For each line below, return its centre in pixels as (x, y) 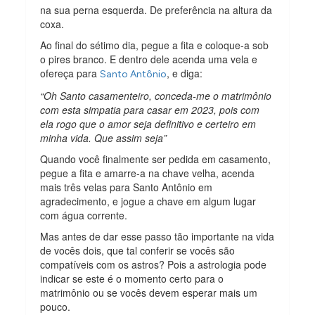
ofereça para (70, 73)
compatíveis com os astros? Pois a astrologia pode (154, 264)
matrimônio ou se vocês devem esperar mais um (149, 292)
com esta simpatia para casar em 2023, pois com (150, 109)
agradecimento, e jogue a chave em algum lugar (148, 201)
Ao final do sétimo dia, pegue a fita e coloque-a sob (155, 45)
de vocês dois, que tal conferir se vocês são (138, 250)
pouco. (56, 306)
